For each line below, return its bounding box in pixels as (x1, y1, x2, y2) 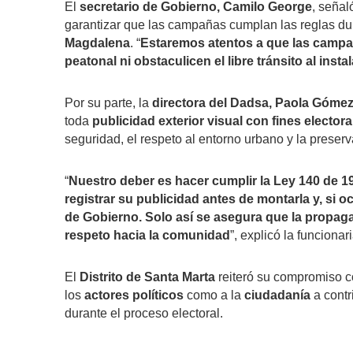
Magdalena (65, 35, 130, 50)
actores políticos (84, 288, 184, 302)
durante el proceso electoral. (65, 306, 223, 320)
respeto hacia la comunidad (65, 228, 230, 242)
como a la (184, 288, 244, 302)
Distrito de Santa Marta (80, 269, 215, 284)
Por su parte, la (65, 95, 152, 110)
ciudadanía (244, 288, 310, 302)
